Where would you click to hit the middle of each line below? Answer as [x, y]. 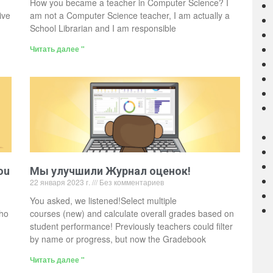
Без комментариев [130, 182]
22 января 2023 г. [61, 182]
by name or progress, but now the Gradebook [118, 239]
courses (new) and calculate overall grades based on [132, 214]
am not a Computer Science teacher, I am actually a [129, 16]
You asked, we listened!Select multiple [103, 201]
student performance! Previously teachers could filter [131, 226]
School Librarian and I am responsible [103, 28]
